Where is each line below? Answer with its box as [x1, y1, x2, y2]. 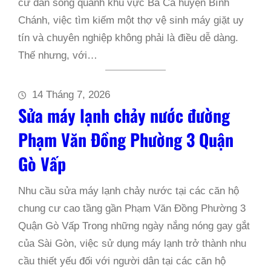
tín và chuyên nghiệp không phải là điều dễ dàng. [18, 32, 238, 44]
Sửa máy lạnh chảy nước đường [18, 103, 230, 128]
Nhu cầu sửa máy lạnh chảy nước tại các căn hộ [18, 185, 239, 197]
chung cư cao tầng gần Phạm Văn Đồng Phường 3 [18, 203, 246, 214]
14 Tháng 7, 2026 [32, 89, 110, 100]
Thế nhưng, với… [18, 50, 97, 61]
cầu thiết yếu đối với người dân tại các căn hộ [18, 255, 226, 267]
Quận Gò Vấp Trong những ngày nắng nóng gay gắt [18, 220, 250, 232]
